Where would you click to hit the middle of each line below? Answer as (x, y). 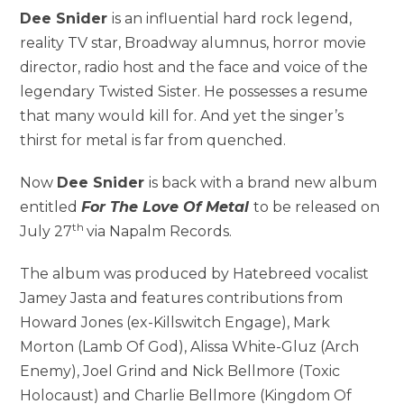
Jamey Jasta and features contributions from (182, 298)
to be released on (317, 207)
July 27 (46, 231)
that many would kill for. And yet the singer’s (182, 116)
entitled (51, 207)
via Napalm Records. (160, 231)
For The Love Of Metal (168, 207)
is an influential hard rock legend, (232, 18)
